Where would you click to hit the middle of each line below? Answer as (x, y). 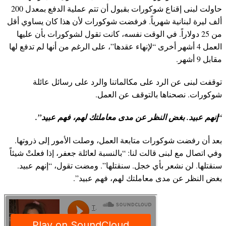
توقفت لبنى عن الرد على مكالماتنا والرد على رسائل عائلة (127, 82)
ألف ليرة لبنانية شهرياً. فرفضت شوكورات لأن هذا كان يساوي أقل (115, 21)
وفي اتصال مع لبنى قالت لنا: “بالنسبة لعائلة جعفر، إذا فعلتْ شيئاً (116, 153)
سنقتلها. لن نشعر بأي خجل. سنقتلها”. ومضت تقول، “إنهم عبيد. (120, 165)
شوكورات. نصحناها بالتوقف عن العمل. (159, 94)
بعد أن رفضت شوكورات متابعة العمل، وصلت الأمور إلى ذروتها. (118, 140)
